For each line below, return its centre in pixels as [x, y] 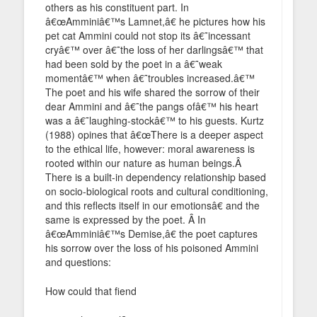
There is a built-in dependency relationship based [156, 177]
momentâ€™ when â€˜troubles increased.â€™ [150, 77]
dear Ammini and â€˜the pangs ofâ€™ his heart [152, 106]
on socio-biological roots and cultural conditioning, [157, 191]
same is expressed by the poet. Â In [126, 219]
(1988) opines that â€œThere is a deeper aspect [154, 134]
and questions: [78, 261]
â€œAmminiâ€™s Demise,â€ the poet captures [151, 233]
